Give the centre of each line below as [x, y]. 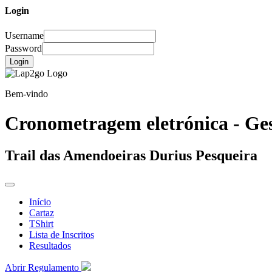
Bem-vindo [26, 93]
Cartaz [42, 213]
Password [23, 48]
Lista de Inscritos [62, 235]
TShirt [41, 224]
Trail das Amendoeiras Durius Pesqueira [131, 156]
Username [24, 35]
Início [40, 202]
